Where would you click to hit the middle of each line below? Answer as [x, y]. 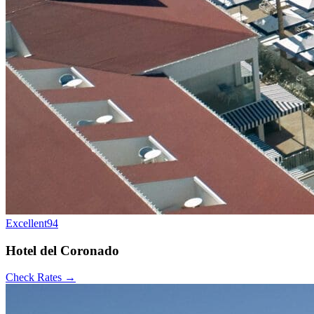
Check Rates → [41, 278]
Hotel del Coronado [62, 250]
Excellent [26, 223]
